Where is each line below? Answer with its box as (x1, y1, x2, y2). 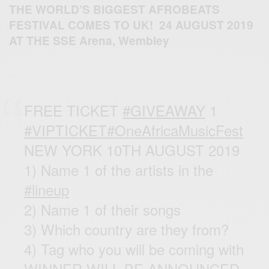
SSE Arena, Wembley (50, 32, 169, 49)
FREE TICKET (24, 99, 123, 121)
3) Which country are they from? (24, 218, 229, 240)
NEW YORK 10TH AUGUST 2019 (24, 139, 240, 160)
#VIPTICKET (24, 119, 107, 141)
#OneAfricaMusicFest (107, 119, 243, 141)
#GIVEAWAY (122, 99, 206, 121)
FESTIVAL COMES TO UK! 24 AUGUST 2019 (9, 16, 253, 33)
